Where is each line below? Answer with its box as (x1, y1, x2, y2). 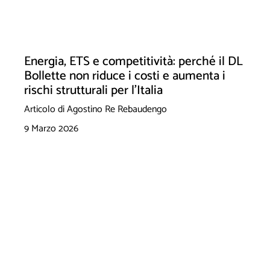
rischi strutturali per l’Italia (24, 80, 163, 101)
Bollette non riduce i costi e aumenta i (24, 66, 225, 87)
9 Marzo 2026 (24, 121, 78, 137)
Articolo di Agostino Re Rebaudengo (24, 101, 167, 118)
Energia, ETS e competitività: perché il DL (24, 51, 243, 72)
